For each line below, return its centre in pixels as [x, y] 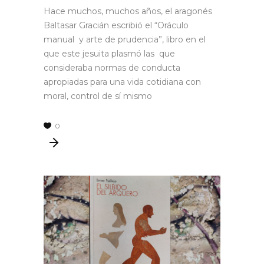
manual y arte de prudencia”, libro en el [125, 39]
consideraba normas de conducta [112, 67]
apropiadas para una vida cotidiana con [122, 82]
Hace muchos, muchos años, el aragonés [128, 11]
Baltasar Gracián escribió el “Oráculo [116, 25]
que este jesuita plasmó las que [109, 53]
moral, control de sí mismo [98, 96]
